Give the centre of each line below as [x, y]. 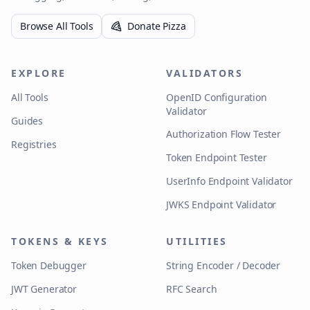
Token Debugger [49, 265]
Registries [34, 144]
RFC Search [192, 289]
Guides [27, 121]
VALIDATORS [205, 73]
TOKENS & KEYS [60, 241]
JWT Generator [44, 289]
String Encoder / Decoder [224, 265]
